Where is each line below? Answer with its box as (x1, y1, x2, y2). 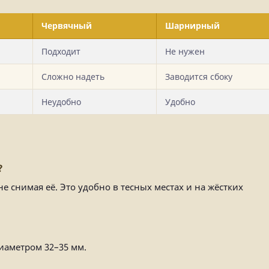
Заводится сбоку (165, 71, 232, 82)
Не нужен (165, 46, 205, 57)
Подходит (41, 46, 80, 57)
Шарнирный (165, 20, 220, 31)
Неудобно (41, 96, 81, 107)
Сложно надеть (41, 71, 104, 82)
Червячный (41, 20, 92, 31)
